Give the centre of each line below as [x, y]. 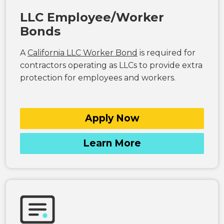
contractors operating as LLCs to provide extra [111, 65]
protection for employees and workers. [98, 77]
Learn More [112, 143]
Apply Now [112, 118]
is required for [166, 52]
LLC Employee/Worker [92, 17]
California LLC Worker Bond [82, 52]
